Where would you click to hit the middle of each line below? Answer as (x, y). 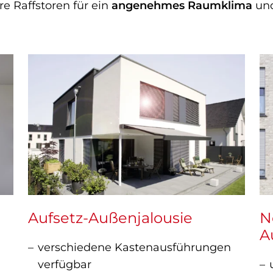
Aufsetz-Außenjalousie (110, 218)
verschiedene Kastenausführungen (134, 248)
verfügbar (65, 265)
